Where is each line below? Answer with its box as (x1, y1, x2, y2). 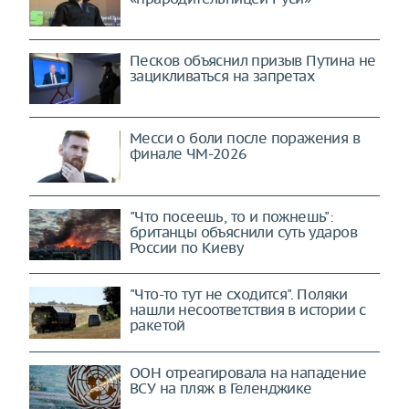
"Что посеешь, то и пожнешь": (130, 206, 333, 225)
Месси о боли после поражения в (130, 129, 360, 147)
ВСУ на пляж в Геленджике (130, 378, 312, 397)
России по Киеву (130, 237, 245, 257)
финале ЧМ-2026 (130, 144, 247, 163)
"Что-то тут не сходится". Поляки (130, 285, 348, 304)
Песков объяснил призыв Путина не (130, 51, 376, 69)
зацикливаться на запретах (130, 67, 314, 85)
